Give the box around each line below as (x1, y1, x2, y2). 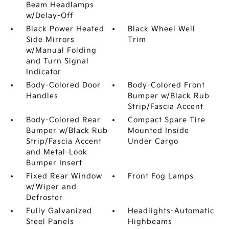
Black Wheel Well (128, 25, 196, 33)
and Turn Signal (26, 57, 89, 65)
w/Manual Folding (26, 46, 97, 55)
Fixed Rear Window (26, 172, 102, 180)
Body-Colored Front (128, 81, 205, 89)
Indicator (26, 67, 61, 76)
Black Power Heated (26, 25, 104, 33)
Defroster (26, 193, 63, 202)
